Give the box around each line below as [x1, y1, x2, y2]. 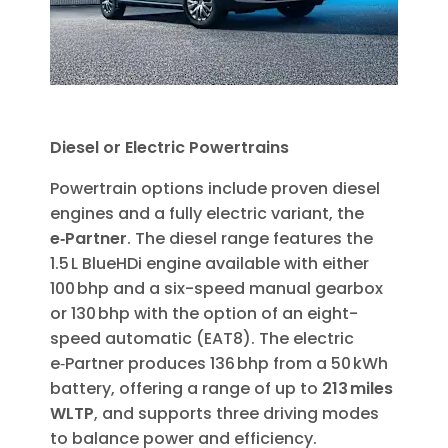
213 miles [322, 377, 393, 401]
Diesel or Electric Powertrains [50, 136, 289, 160]
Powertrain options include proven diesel [50, 177, 380, 201]
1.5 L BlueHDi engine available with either [50, 252, 369, 276]
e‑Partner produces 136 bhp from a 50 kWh [50, 352, 388, 376]
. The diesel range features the [127, 227, 373, 251]
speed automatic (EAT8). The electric [50, 327, 354, 351]
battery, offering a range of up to [50, 377, 322, 401]
